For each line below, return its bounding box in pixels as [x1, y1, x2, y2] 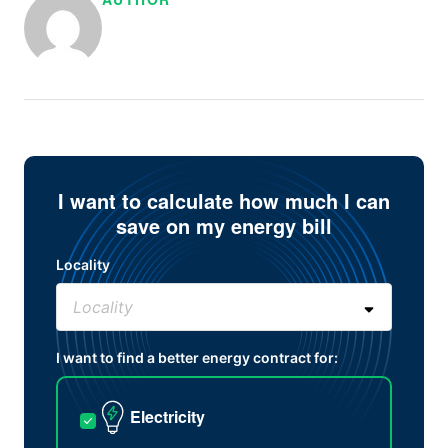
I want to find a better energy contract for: [56, 349, 338, 367]
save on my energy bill [115, 211, 332, 241]
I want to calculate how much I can [57, 186, 390, 216]
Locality [56, 256, 110, 274]
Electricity [130, 405, 206, 429]
